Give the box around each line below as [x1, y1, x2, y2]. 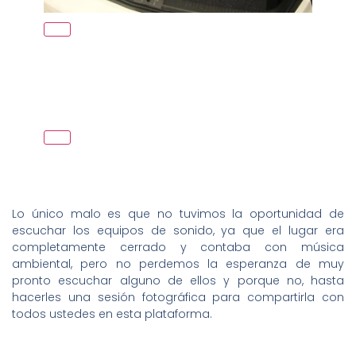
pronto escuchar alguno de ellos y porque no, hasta [12, 272, 344, 288]
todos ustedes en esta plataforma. [12, 305, 212, 322]
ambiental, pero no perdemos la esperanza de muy [12, 255, 344, 272]
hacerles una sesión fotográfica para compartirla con [12, 288, 344, 305]
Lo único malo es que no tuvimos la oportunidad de [12, 205, 344, 222]
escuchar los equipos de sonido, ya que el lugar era [12, 222, 344, 238]
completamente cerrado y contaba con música [12, 238, 344, 255]
